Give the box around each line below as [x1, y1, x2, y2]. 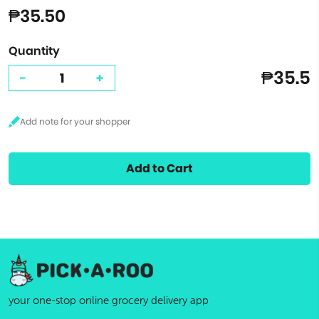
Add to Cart [126, 160, 193, 177]
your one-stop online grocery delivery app [9, 295, 209, 307]
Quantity [9, 43, 60, 59]
